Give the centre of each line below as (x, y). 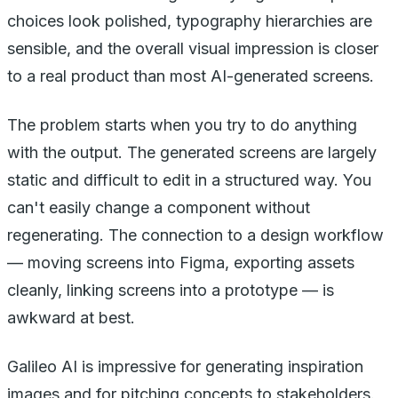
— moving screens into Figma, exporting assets (181, 262)
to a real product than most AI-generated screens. (191, 76)
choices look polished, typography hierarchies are (190, 20)
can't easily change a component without (159, 207)
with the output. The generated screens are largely (192, 152)
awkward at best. (71, 317)
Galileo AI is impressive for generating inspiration (185, 366)
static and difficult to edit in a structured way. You (189, 179)
